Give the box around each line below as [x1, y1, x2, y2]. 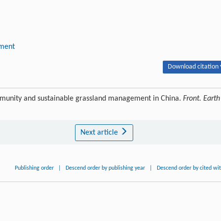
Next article [80, 129, 120, 137]
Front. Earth [183, 95, 220, 103]
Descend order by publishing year [66, 165, 146, 171]
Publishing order [15, 165, 54, 171]
